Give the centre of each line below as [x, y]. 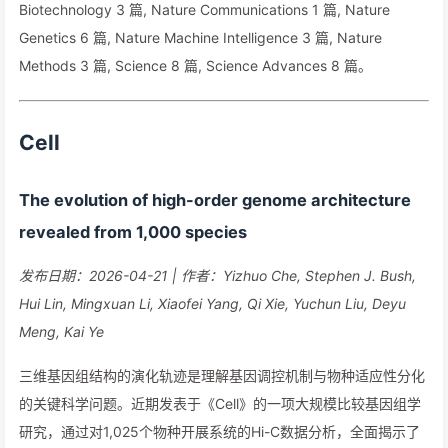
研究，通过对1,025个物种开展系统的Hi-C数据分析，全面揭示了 [219, 431]
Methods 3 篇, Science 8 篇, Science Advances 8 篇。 [195, 65]
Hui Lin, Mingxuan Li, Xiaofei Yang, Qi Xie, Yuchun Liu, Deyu [212, 303]
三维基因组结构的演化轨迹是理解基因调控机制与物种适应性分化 [222, 375]
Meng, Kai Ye [61, 331]
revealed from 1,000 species [133, 232]
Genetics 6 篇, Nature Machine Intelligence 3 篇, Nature [200, 37]
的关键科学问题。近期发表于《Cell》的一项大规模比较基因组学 [220, 403]
